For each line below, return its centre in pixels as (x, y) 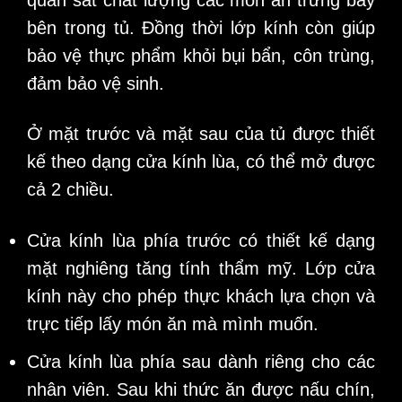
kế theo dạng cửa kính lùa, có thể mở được (201, 162)
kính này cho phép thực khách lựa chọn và (201, 296)
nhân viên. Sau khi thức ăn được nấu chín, (201, 390)
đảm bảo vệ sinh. (98, 83)
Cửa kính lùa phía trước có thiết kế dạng (201, 240)
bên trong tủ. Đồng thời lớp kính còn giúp (201, 27)
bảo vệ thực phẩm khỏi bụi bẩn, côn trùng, (201, 55)
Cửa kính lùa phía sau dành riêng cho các (201, 362)
